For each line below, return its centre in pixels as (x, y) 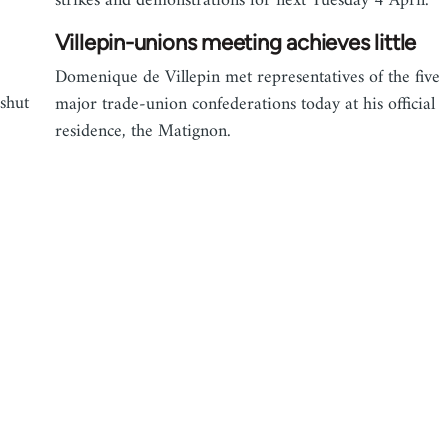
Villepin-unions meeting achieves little (235, 42)
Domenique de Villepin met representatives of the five (247, 77)
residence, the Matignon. (142, 131)
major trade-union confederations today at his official (244, 104)
